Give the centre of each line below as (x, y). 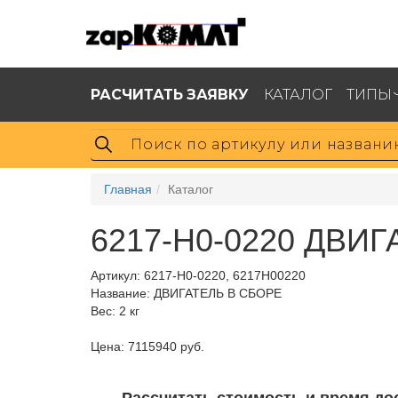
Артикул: (117, 275)
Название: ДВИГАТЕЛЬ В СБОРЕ (186, 293)
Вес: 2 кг (115, 311)
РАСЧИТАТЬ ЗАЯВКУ (170, 94)
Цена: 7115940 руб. (147, 346)
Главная (128, 189)
